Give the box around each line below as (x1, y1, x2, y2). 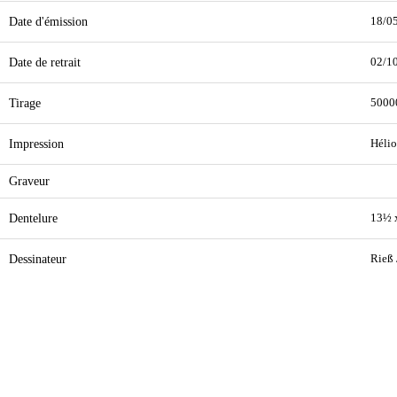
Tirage (9, 96, 41, 110)
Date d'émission (9, 14, 88, 28)
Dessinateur (9, 252, 66, 266)
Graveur (9, 174, 50, 188)
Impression (9, 136, 64, 151)
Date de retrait (9, 55, 81, 69)
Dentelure (9, 211, 58, 225)
